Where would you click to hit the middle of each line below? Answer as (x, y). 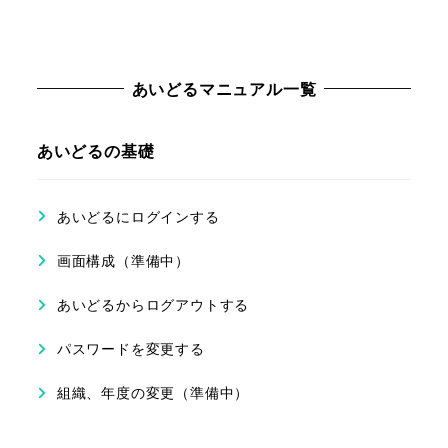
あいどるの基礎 (95, 150)
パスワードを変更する (130, 349)
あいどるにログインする (138, 216)
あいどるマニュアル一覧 (224, 88)
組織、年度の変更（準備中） (153, 393)
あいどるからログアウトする (153, 305)
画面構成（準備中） (123, 260)
